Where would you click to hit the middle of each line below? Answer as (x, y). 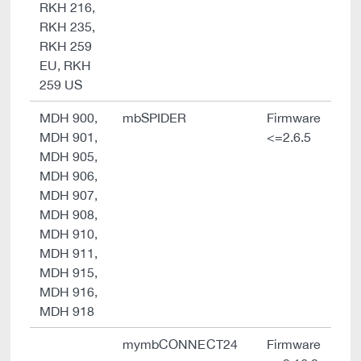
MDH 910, (69, 234)
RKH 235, (68, 27)
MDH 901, (69, 137)
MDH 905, (69, 156)
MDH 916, (69, 292)
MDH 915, (69, 272)
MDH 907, (69, 195)
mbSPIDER (155, 118)
